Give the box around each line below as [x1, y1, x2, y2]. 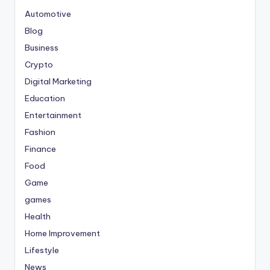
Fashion [25, 126, 55, 137]
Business [25, 42, 58, 53]
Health [25, 210, 51, 222]
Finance [25, 143, 56, 154]
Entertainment [25, 109, 81, 121]
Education [25, 92, 65, 104]
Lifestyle [25, 244, 59, 256]
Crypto [25, 58, 53, 70]
